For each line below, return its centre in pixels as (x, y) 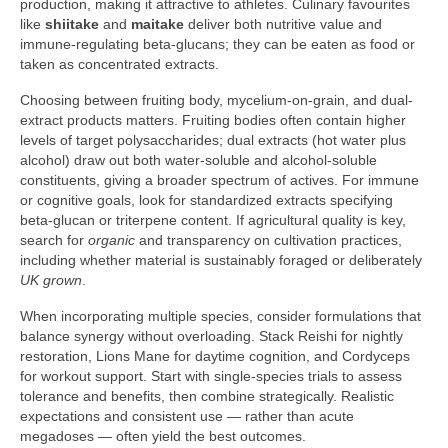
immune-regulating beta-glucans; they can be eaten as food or (217, 44)
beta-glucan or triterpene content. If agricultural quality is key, (213, 220)
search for (54, 240)
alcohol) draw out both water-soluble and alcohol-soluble (198, 160)
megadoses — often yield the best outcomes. (163, 436)
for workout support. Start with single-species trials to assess (211, 376)
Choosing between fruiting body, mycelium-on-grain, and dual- (216, 100)
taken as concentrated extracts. (119, 64)
